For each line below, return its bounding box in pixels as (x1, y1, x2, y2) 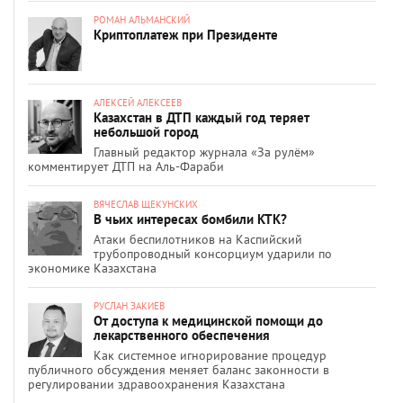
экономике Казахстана (28, 259, 157, 276)
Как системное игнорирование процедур (94, 346, 327, 363)
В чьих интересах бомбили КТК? (94, 210, 287, 228)
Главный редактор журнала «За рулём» (94, 143, 315, 160)
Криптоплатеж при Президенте (94, 25, 278, 43)
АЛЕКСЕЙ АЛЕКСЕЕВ (94, 95, 182, 109)
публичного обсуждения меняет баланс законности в (28, 361, 329, 378)
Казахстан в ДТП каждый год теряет (94, 108, 309, 126)
